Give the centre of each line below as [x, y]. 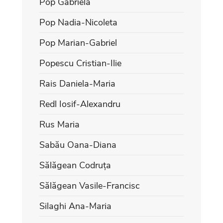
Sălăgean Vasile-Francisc [90, 185]
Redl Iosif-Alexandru [80, 104]
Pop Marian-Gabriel [78, 43]
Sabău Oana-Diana [78, 145]
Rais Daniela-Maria [77, 83]
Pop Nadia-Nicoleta [78, 22]
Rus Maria [59, 124]
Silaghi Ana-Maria [75, 206]
